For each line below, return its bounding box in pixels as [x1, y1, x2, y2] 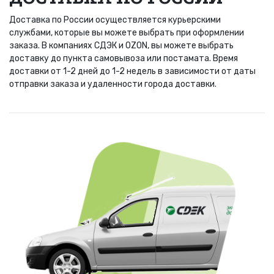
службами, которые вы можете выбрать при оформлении [9, 27, 244, 38]
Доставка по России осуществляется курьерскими [9, 14, 221, 25]
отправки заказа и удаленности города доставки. [9, 78, 217, 89]
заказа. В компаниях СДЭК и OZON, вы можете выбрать [9, 40, 234, 51]
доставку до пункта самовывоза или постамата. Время [9, 53, 238, 64]
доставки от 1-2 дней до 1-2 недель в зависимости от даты [9, 65, 256, 76]
